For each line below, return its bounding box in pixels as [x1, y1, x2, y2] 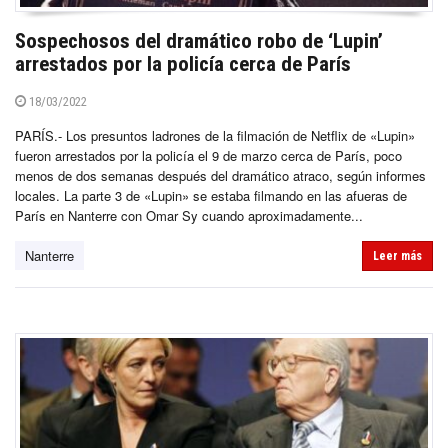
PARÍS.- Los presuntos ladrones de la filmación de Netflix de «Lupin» [15, 125, 415, 145]
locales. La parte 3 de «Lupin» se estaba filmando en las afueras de [15, 185, 407, 205]
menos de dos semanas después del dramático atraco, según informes [15, 165, 426, 185]
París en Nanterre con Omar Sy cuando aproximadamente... [15, 205, 363, 225]
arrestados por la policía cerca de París [15, 51, 351, 76]
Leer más [373, 248, 422, 263]
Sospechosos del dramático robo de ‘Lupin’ [15, 28, 383, 53]
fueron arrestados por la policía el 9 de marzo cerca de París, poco [15, 145, 402, 165]
